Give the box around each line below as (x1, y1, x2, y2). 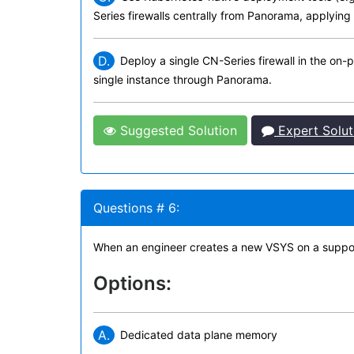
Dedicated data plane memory (120, 328, 277, 341)
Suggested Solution (116, 122, 237, 138)
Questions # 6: (93, 200, 179, 216)
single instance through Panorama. (93, 73, 272, 86)
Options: (93, 272, 171, 295)
